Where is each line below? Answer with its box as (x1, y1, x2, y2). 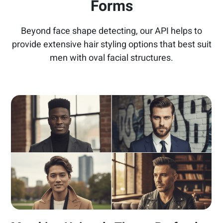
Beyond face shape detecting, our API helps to (21, 26, 202, 36)
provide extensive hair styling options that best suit (11, 39, 212, 50)
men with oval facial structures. (50, 53, 173, 63)
